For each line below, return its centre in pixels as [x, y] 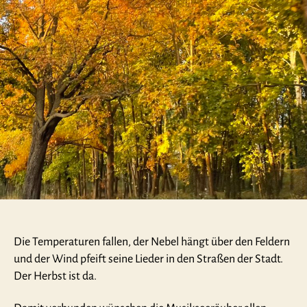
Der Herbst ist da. [56, 276]
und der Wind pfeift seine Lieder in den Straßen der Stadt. [148, 259]
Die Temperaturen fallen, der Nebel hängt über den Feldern [152, 242]
